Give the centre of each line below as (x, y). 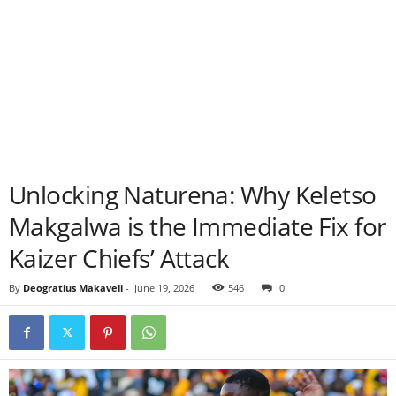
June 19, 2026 (164, 288)
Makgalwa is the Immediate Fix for (198, 226)
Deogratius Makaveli (73, 288)
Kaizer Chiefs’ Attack (119, 258)
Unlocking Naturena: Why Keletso (193, 194)
